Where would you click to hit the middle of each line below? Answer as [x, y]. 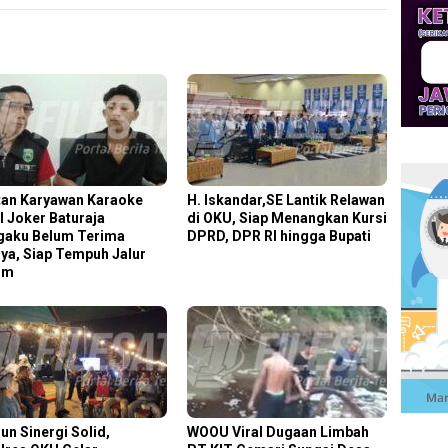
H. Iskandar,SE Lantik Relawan [286, 200]
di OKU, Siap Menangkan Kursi [287, 218]
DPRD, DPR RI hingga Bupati [279, 236]
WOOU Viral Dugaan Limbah [278, 432]
